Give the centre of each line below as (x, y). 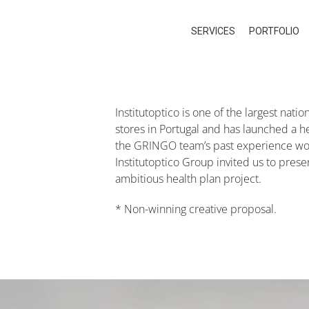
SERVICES (213, 31)
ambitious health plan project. (188, 179)
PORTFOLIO (274, 31)
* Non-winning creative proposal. (196, 209)
